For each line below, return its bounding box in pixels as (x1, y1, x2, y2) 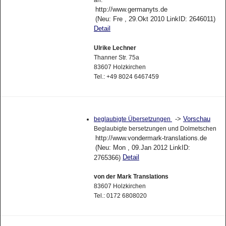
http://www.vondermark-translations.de (95, 134, 207, 142)
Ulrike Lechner (93, 44, 136, 52)
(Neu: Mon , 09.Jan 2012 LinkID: (95, 143, 190, 151)
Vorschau (183, 115, 210, 123)
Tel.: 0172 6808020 (93, 192, 147, 199)
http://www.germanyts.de (95, 6, 167, 14)
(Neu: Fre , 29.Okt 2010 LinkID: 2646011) (95, 15, 215, 23)
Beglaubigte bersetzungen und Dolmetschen (93, 125, 216, 132)
